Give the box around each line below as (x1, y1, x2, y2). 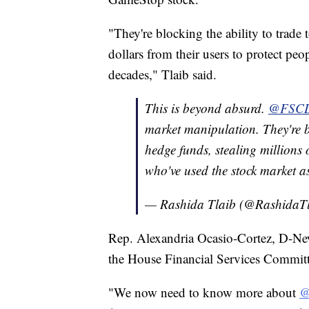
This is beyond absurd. (145, 99, 268, 117)
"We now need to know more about (108, 283, 299, 301)
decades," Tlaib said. (108, 66, 217, 83)
